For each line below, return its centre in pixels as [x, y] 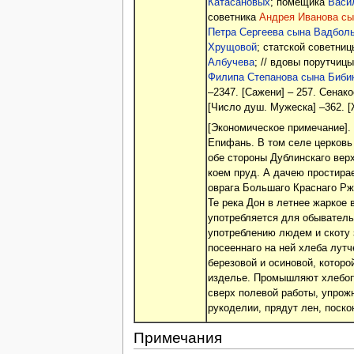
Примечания [177, 338]
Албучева [231, 63]
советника [233, 18]
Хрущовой [232, 48]
